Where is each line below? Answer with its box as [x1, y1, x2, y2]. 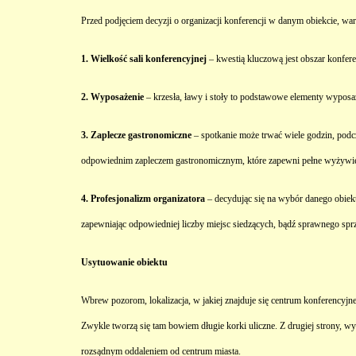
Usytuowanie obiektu [81, 257, 168, 268]
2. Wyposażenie [81, 91, 144, 103]
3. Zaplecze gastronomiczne [81, 130, 192, 141]
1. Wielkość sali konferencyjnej [81, 53, 207, 64]
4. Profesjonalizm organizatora [81, 193, 205, 204]
